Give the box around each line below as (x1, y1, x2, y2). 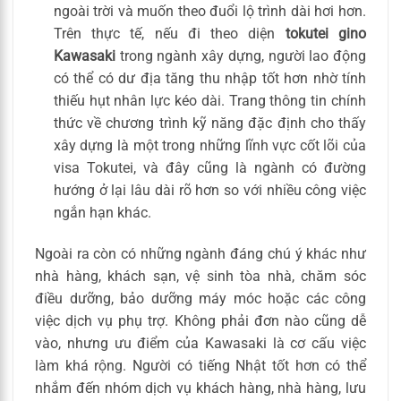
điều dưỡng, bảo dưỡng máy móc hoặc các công (35, 289, 366, 307)
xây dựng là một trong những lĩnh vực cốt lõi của (53, 137, 366, 154)
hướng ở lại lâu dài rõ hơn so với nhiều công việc (53, 182, 366, 199)
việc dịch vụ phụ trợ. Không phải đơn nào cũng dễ (35, 311, 366, 329)
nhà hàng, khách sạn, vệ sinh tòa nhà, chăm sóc (35, 267, 366, 285)
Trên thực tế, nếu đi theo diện (53, 25, 286, 42)
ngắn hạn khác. (53, 204, 151, 221)
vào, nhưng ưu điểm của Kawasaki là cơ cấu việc (35, 334, 366, 352)
